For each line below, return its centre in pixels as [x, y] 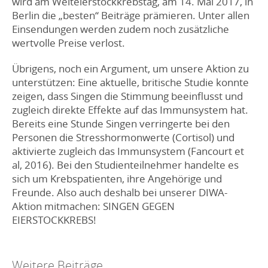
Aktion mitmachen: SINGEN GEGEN [93, 206]
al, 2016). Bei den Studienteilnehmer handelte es [125, 165]
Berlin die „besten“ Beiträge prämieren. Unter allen [131, 16]
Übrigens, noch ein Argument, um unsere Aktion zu [130, 69]
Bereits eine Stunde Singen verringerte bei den [121, 124]
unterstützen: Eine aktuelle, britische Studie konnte [130, 83]
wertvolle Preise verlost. [68, 43]
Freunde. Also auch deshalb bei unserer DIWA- [120, 193]
